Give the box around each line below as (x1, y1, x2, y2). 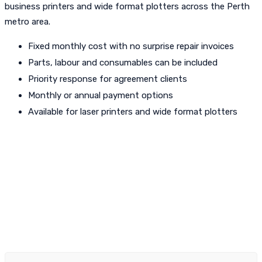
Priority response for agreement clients (28, 74, 187, 84)
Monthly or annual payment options (28, 90, 173, 101)
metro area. (5, 16, 50, 27)
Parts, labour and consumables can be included (28, 57, 218, 68)
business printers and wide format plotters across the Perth (5, 1, 250, 12)
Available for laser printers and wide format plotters (28, 106, 237, 117)
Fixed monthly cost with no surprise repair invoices (28, 41, 234, 51)
